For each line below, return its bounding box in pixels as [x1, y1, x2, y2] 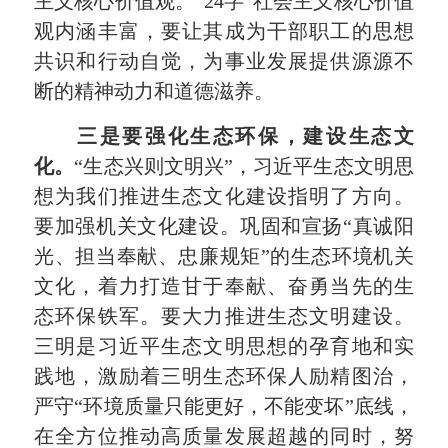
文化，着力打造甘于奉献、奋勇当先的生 [34, 274, 414, 297]
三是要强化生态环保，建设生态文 [77, 124, 414, 147]
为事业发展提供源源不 [203, 50, 414, 73]
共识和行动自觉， [34, 50, 204, 73]
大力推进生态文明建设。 [182, 304, 414, 327]
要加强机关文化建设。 [34, 214, 241, 237]
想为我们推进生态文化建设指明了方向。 [34, 184, 414, 207]
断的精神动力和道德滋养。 [34, 80, 275, 103]
